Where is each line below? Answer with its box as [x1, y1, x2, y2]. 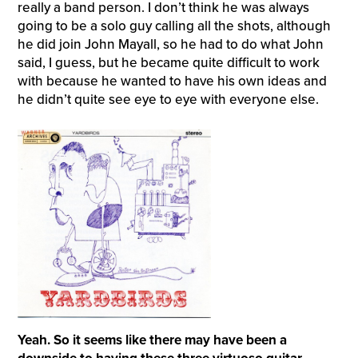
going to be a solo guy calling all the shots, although [17, 18, 331, 35]
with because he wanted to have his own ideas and [17, 73, 327, 90]
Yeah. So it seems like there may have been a [17, 332, 287, 349]
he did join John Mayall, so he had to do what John [17, 36, 324, 54]
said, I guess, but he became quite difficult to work [17, 54, 320, 72]
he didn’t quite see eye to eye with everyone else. [17, 91, 319, 109]
